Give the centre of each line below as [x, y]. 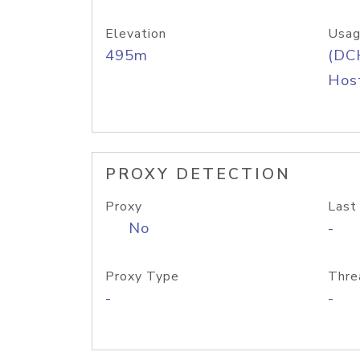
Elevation [136, 34]
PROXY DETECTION [198, 174]
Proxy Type [142, 276]
